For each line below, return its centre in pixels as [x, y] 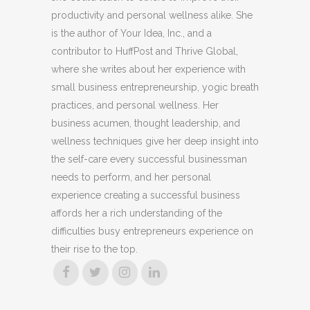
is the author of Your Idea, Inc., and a [131, 33]
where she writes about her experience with [148, 69]
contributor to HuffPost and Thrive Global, [145, 51]
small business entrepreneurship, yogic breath [155, 87]
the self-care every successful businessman [149, 159]
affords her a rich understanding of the [137, 213]
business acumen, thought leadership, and [146, 123]
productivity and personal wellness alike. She [152, 15]
